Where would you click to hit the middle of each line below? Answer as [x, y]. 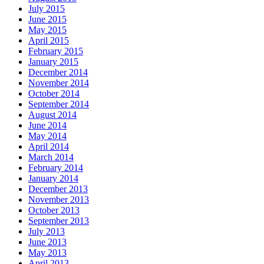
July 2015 [47, 9]
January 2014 [53, 179]
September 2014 [59, 104]
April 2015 [49, 41]
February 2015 [56, 51]
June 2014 [47, 126]
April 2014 [49, 147]
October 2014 [54, 94]
